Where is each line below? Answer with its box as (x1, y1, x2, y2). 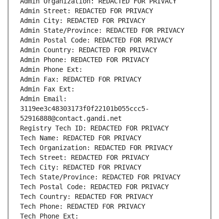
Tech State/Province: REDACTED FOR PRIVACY (20, 173, 180, 181)
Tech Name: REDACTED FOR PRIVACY (20, 134, 141, 142)
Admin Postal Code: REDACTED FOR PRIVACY (20, 36, 173, 44)
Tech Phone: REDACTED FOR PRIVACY (20, 202, 145, 211)
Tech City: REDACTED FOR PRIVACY (20, 163, 141, 172)
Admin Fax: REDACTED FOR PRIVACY (20, 75, 141, 84)
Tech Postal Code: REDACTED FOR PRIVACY (20, 183, 169, 191)
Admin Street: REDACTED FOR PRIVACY (20, 7, 153, 15)
